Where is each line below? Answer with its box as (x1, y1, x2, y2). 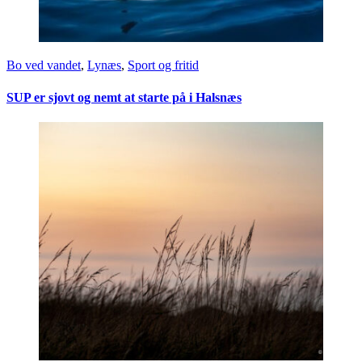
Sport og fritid (128, 58, 199, 73)
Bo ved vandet (6, 58, 81, 73)
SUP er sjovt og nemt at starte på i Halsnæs (6, 90, 242, 104)
